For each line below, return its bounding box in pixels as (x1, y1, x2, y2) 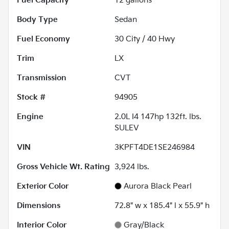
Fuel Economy (17, 34, 70, 44)
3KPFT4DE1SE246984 (114, 143, 195, 153)
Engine (17, 112, 43, 122)
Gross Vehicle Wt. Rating (17, 162, 110, 172)
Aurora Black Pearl (124, 181, 192, 192)
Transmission (17, 73, 66, 83)
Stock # (17, 93, 45, 103)
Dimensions (17, 201, 60, 211)
